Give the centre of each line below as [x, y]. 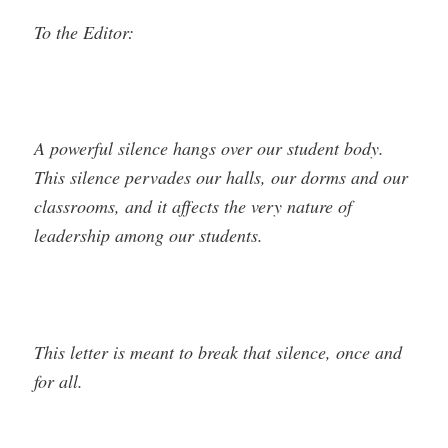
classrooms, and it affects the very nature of [193, 206]
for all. [59, 380]
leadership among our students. [149, 235]
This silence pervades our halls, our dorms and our [221, 177]
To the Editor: [84, 31]
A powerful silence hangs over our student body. [209, 148]
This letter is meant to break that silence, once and [218, 351]
